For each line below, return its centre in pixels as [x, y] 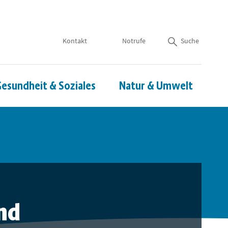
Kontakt [75, 41]
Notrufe [134, 41]
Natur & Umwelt [156, 86]
